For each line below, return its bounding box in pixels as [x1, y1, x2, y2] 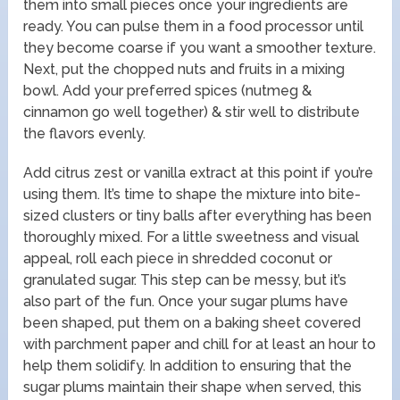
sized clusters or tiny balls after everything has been [23, 206, 372, 224]
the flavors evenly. [23, 124, 146, 142]
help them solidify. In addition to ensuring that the [23, 356, 353, 374]
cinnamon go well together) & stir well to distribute [23, 103, 361, 121]
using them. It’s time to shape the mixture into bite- [23, 185, 362, 203]
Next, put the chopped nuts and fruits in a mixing [23, 60, 346, 78]
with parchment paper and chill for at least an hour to [23, 335, 377, 353]
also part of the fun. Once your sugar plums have [23, 292, 349, 310]
